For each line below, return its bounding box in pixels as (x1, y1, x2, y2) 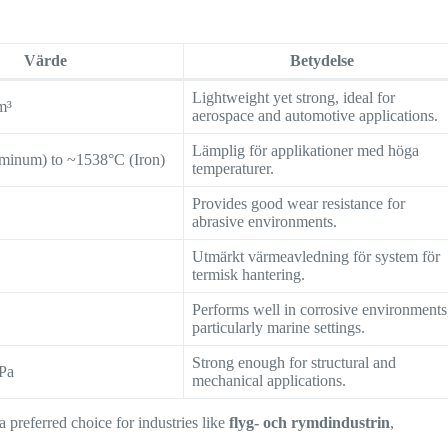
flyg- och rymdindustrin (229, 414, 391, 432)
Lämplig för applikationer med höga (192, 142, 420, 160)
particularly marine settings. (192, 319, 366, 337)
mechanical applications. (192, 372, 347, 390)
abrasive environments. (192, 213, 338, 231)
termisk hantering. (192, 266, 306, 284)
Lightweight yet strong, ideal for (192, 89, 396, 107)
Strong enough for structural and (192, 354, 397, 372)
